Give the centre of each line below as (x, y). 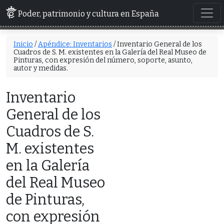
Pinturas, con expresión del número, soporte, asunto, (103, 60)
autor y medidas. (41, 68)
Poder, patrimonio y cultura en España (89, 13)
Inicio (23, 44)
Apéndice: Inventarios (75, 44)
